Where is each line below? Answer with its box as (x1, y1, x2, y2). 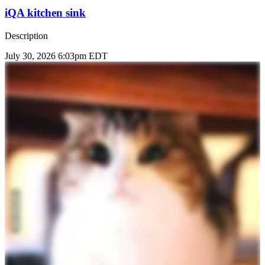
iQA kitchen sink (5, 6, 86, 19)
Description (5, 30, 48, 41)
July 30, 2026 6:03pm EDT (5, 50, 108, 61)
